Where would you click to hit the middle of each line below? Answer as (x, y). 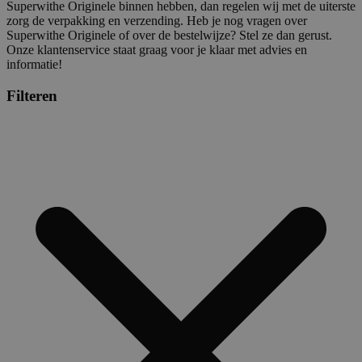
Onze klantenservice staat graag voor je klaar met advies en (157, 49)
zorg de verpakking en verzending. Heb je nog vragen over (157, 20)
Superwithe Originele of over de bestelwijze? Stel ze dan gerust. (169, 35)
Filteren (32, 95)
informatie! (34, 64)
